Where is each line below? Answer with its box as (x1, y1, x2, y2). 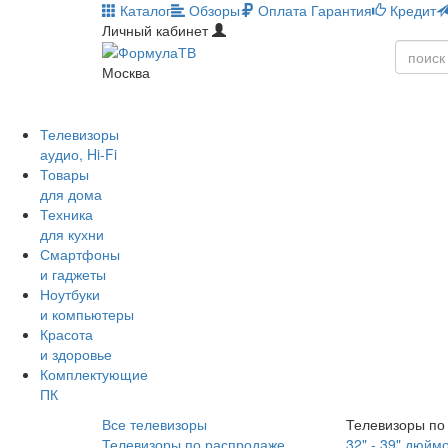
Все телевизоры (102, 414, 207, 434)
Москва (102, 62, 150, 83)
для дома (40, 184, 102, 204)
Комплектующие (40, 364, 148, 384)
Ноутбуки (40, 284, 100, 304)
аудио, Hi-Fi (40, 144, 117, 164)
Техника (40, 204, 93, 224)
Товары (40, 164, 89, 184)
